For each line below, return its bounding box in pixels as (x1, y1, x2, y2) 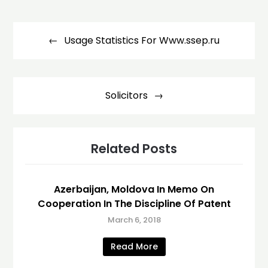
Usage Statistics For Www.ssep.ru (64, 33, 220, 47)
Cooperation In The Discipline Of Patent (37, 196, 231, 211)
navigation (13, 31, 80, 48)
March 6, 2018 (107, 214, 161, 226)
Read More (110, 240, 158, 252)
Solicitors (105, 88, 148, 102)
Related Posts (91, 139, 177, 157)
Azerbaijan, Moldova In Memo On (54, 182, 214, 196)
